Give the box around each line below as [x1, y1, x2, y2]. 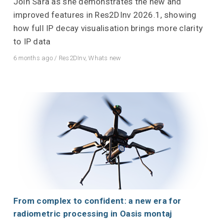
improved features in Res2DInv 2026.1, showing [13, 10, 197, 20]
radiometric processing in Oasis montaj [13, 209, 172, 219]
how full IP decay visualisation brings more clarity [13, 23, 203, 34]
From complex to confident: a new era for [13, 196, 182, 206]
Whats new [88, 54, 121, 62]
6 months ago [13, 54, 53, 62]
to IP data [13, 37, 51, 47]
